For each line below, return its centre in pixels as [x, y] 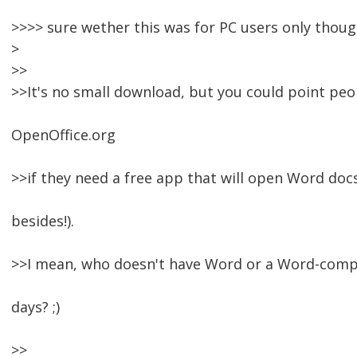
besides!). [43, 221]
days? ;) [35, 307]
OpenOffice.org [63, 135]
